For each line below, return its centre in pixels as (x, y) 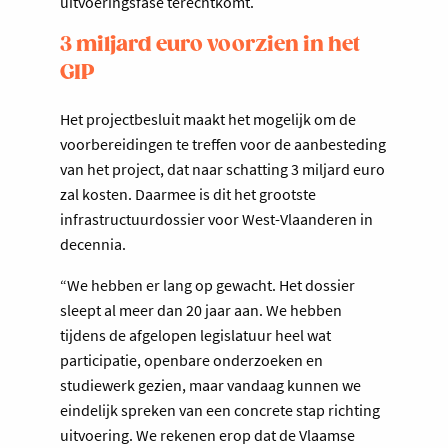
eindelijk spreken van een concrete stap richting (220, 410)
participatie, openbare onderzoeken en (191, 360)
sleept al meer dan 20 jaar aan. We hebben (201, 310)
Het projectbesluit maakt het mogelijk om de (208, 119)
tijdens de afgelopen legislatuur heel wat (195, 335)
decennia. (94, 244)
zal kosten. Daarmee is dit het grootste (188, 194)
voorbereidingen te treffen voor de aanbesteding (223, 144)
